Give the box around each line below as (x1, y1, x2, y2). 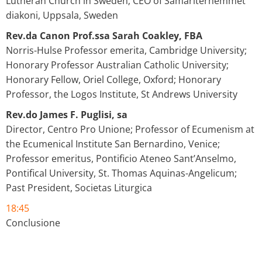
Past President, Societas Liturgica (6, 181, 152, 194)
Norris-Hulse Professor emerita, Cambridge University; (6, 43, 247, 57)
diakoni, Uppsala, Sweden (6, 8, 118, 22)
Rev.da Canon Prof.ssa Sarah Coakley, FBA (6, 29, 202, 42)
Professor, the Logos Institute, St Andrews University (6, 87, 237, 101)
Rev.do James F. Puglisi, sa (6, 108, 127, 121)
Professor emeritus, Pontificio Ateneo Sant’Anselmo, (6, 151, 236, 165)
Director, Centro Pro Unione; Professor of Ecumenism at (6, 122, 254, 136)
